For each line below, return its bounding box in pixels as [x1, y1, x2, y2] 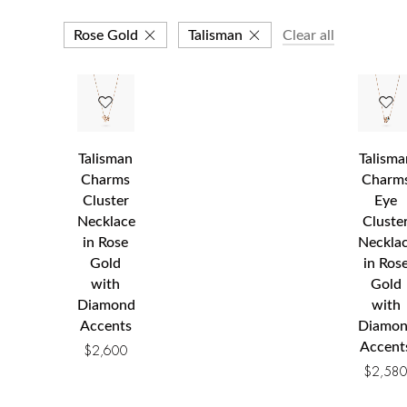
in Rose [83, 234, 129, 250]
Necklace [77, 213, 135, 229]
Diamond [77, 297, 135, 313]
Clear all [283, 27, 334, 43]
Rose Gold [74, 27, 138, 43]
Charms [81, 172, 131, 187]
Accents [79, 318, 132, 333]
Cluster [82, 193, 129, 208]
